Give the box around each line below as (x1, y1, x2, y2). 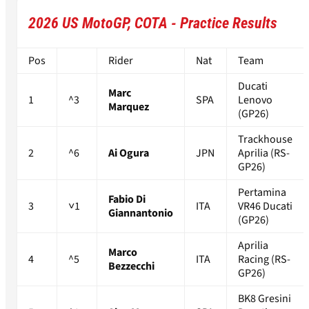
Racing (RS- (238, 252, 290, 268)
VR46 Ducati (238, 199, 292, 215)
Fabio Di (108, 192, 146, 208)
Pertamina (238, 185, 286, 201)
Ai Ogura (108, 146, 149, 161)
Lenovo (238, 92, 272, 108)
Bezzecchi (108, 259, 154, 275)
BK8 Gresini (238, 291, 291, 307)
